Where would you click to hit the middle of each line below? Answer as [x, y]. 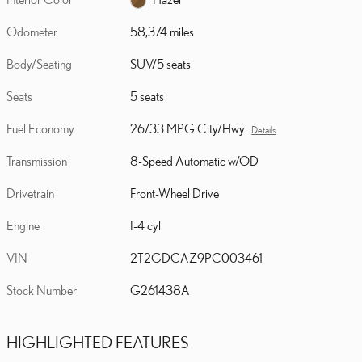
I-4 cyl [146, 226]
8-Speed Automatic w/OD [195, 161]
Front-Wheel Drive [175, 194]
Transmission [37, 161]
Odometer [32, 32]
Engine [23, 226]
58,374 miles [162, 32]
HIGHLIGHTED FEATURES [97, 343]
